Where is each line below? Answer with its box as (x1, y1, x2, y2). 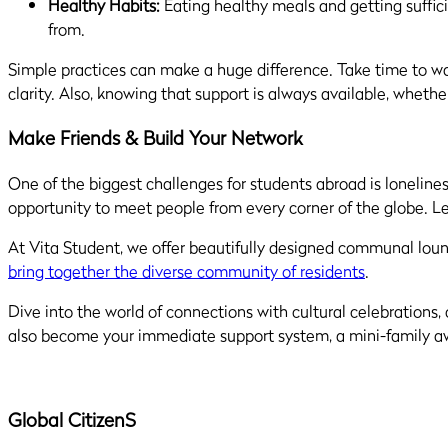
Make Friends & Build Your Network (8, 124, 303, 153)
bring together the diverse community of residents (8, 258, 365, 283)
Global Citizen (8, 405, 125, 434)
